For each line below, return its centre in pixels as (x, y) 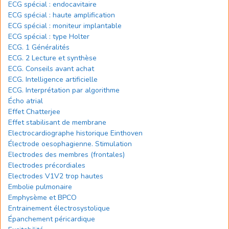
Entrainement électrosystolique (59, 208)
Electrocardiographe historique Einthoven (75, 133)
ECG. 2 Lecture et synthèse (52, 58)
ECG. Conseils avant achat (51, 69)
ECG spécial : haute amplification (62, 15)
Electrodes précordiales (47, 165)
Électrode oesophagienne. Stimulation (70, 144)
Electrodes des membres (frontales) (66, 155)
